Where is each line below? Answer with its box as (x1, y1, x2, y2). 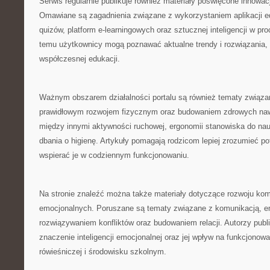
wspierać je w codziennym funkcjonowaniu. (39, 151, 189, 160)
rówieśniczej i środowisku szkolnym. (39, 247, 166, 256)
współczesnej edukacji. (39, 54, 120, 63)
